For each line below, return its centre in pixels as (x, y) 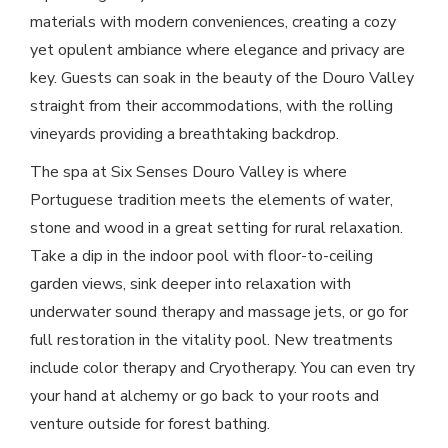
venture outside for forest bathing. (152, 424)
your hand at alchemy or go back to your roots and (204, 396)
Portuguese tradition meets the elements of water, (211, 200)
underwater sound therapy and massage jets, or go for (219, 312)
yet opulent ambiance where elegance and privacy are (217, 50)
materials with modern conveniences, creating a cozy (213, 22)
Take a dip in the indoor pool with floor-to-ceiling (201, 256)
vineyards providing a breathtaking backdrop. (184, 134)
